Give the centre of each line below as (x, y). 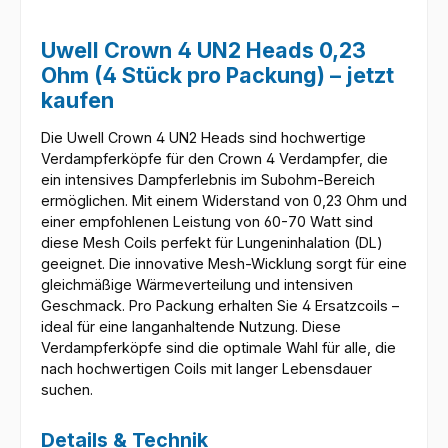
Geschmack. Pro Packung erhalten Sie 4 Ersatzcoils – (220, 306)
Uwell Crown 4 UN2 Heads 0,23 (203, 50)
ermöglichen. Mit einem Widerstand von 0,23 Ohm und (224, 201)
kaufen (77, 100)
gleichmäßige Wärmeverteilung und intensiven (197, 285)
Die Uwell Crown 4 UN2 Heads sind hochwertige (203, 138)
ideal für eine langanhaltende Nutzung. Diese (191, 327)
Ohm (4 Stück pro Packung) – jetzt (217, 75)
